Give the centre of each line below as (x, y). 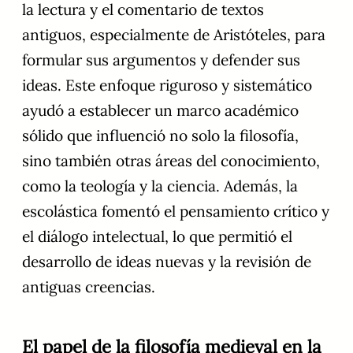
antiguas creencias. (89, 287)
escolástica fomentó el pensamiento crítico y (176, 212)
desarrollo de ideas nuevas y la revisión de (167, 262)
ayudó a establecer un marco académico (160, 111)
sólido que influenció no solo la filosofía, (160, 136)
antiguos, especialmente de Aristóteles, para (174, 35)
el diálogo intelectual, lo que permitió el (157, 237)
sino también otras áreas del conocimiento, (171, 161)
